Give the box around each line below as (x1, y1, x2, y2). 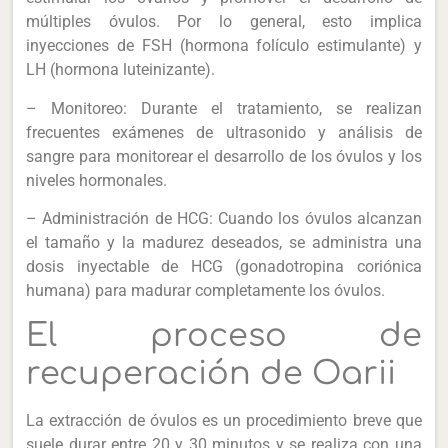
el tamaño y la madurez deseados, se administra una (26, 233, 422, 253)
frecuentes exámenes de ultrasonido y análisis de (26, 122, 422, 142)
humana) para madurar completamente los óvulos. (26, 281, 386, 301)
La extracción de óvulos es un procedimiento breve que (26, 411, 422, 431)
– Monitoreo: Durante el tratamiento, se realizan (26, 98, 422, 118)
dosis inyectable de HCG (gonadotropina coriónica (26, 257, 422, 277)
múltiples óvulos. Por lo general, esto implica (26, 12, 422, 32)
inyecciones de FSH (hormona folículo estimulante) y (26, 36, 422, 56)
